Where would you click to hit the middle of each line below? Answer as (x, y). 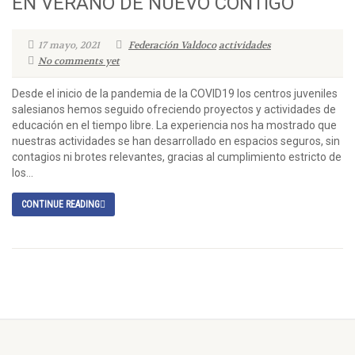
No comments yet (79, 61)
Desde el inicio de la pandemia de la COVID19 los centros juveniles (175, 94)
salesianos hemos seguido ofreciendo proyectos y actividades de (174, 109)
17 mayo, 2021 (69, 45)
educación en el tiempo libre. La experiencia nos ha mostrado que (174, 125)
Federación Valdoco (172, 45)
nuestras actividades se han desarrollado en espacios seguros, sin (176, 141)
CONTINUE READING (61, 204)
